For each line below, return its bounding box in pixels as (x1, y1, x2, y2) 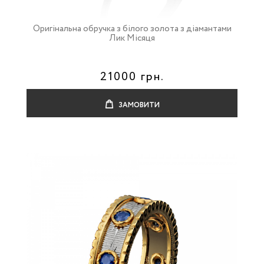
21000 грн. (100, 68, 164, 85)
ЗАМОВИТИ (116, 100, 160, 110)
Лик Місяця (109, 32, 155, 45)
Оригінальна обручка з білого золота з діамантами (32, 22, 232, 35)
